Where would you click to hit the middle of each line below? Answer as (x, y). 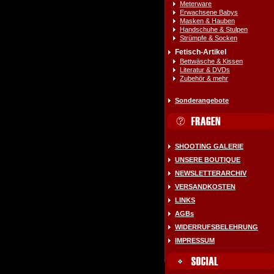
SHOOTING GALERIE (209, 146)
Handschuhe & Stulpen (214, 29)
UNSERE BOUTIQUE (208, 160)
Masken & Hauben (207, 21)
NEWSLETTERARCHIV (211, 173)
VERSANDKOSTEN (205, 187)
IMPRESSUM (195, 240)
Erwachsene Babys (209, 12)
